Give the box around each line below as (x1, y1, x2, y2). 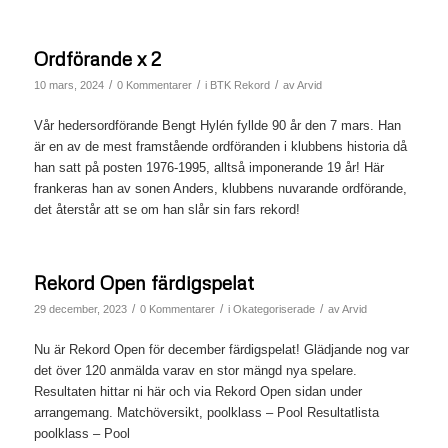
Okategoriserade (232, 302, 315, 315)
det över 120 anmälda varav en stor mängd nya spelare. (33, 362, 357, 378)
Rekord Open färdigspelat (33, 270, 254, 294)
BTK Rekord (209, 78, 270, 91)
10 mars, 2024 (33, 78, 104, 91)
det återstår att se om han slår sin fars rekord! (33, 201, 300, 217)
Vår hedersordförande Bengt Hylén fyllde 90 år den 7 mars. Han (33, 117, 401, 133)
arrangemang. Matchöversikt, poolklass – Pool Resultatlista (33, 404, 379, 420)
